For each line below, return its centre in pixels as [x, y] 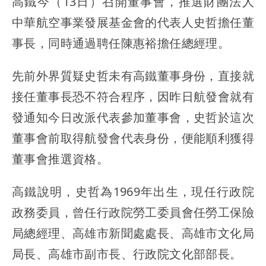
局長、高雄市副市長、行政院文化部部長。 [127, 254]
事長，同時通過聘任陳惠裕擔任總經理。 [121, 43]
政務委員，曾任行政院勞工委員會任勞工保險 [133, 213]
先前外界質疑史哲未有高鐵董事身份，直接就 [133, 76]
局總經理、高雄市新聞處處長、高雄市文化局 [133, 233]
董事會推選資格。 [61, 159]
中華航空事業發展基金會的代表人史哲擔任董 [133, 23]
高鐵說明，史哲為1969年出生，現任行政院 [133, 192]
